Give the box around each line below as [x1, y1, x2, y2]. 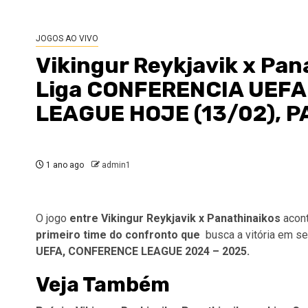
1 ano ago [44, 160, 84, 170]
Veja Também [36, 272, 170, 297]
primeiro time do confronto [36, 228, 181, 241]
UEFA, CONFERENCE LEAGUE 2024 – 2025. [36, 245, 250, 258]
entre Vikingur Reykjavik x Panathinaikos [69, 212, 280, 225]
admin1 [102, 160, 131, 170]
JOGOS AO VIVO [36, 34, 98, 43]
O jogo [36, 212, 69, 225]
